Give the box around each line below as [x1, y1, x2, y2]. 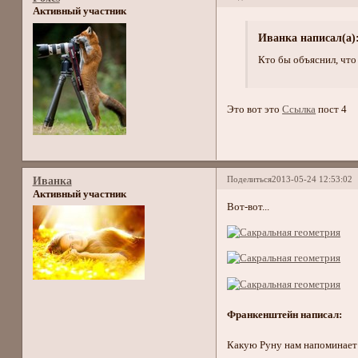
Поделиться [227, 173, 272, 184]
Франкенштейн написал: [227, 308, 343, 320]
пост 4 [316, 104, 348, 116]
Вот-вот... [227, 201, 270, 213]
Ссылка [282, 104, 316, 116]
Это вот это [227, 104, 283, 116]
